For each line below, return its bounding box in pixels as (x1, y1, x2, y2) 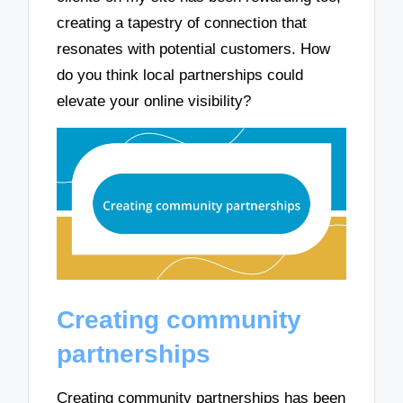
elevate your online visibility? (57, 92, 252, 110)
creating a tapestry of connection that (57, 13, 308, 31)
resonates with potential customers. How (57, 40, 331, 58)
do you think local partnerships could (57, 66, 304, 84)
